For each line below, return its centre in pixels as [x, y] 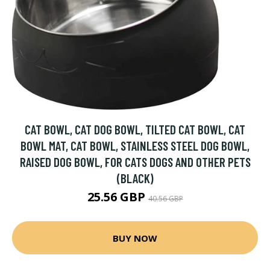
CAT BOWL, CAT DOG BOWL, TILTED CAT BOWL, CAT [135, 129]
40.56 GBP [165, 199]
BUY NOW [135, 238]
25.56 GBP [118, 197]
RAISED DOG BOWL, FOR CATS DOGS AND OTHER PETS [135, 162]
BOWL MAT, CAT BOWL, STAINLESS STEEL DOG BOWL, [135, 146]
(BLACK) [135, 178]
